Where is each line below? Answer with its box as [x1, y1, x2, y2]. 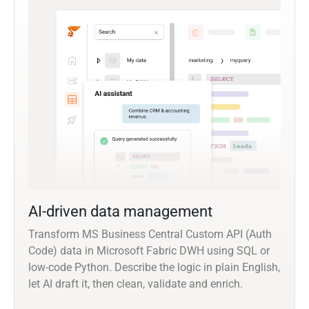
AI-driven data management [28, 203, 212, 221]
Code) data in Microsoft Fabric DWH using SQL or [28, 244, 270, 258]
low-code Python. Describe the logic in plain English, [28, 261, 280, 275]
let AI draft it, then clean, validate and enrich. [28, 277, 243, 291]
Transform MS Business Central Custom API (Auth [28, 228, 272, 241]
